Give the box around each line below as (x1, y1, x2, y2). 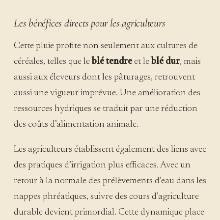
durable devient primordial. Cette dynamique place (14, 207, 204, 217)
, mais (180, 56, 201, 66)
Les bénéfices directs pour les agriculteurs (14, 16, 165, 29)
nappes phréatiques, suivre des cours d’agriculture (14, 192, 199, 201)
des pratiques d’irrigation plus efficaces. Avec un (14, 160, 191, 170)
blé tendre (92, 56, 132, 66)
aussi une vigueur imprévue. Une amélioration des (14, 88, 200, 98)
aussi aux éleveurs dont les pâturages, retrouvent (14, 72, 195, 82)
